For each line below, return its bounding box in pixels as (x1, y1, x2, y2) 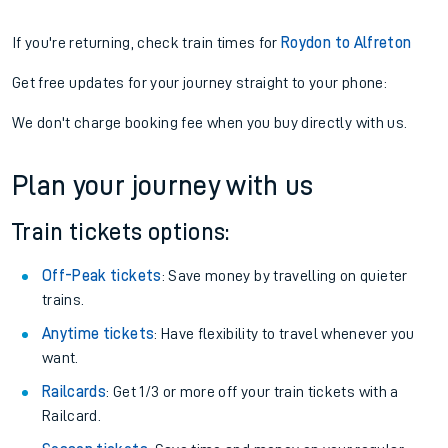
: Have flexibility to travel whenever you (154, 326, 415, 342)
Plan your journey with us (12, 172, 314, 200)
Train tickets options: (12, 220, 230, 244)
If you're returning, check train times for (12, 35, 282, 51)
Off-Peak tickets (42, 268, 162, 284)
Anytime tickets (42, 326, 155, 342)
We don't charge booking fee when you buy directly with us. (12, 115, 408, 131)
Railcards (42, 384, 107, 400)
